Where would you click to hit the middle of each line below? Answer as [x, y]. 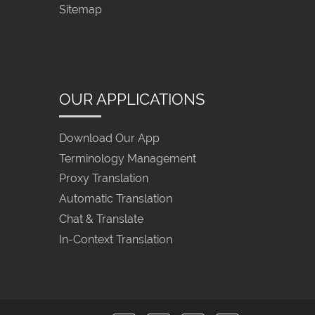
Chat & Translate [101, 219]
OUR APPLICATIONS [131, 99]
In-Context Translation [115, 239]
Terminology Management [127, 158]
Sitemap [80, 10]
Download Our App [109, 138]
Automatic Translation [115, 199]
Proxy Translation [103, 179]
